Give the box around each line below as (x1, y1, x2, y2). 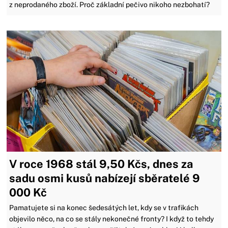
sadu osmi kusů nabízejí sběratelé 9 (9, 171, 201, 185)
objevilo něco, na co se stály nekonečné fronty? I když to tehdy (9, 214, 214, 223)
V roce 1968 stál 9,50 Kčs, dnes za (9, 157, 194, 170)
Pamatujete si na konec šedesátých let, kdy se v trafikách (9, 203, 199, 212)
